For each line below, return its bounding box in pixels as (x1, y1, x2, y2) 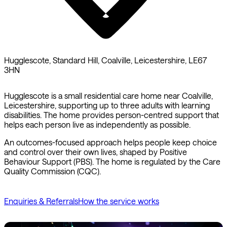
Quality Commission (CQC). (4, 166, 101, 176)
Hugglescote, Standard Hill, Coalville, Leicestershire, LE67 (4, 55, 207, 65)
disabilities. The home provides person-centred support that (4, 110, 219, 120)
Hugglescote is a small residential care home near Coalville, (4, 91, 213, 101)
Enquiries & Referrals (4, 196, 78, 206)
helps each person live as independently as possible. (4, 120, 191, 130)
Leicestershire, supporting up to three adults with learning (4, 100, 210, 110)
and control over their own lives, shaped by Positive (4, 147, 187, 157)
